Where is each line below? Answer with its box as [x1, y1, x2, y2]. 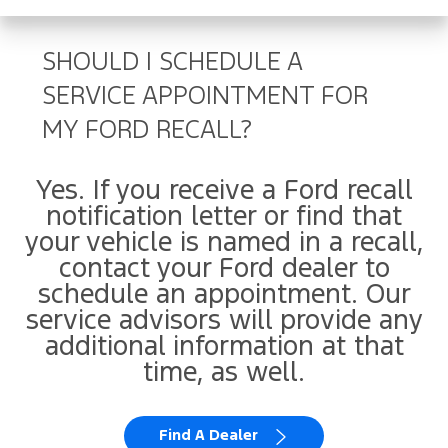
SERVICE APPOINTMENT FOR [42, 85, 369, 108]
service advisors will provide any [25, 309, 423, 333]
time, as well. [143, 361, 305, 385]
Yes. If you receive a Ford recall [35, 179, 413, 203]
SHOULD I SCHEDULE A [42, 51, 303, 74]
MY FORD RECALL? [42, 119, 253, 142]
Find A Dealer [159, 429, 258, 442]
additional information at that [44, 335, 404, 359]
